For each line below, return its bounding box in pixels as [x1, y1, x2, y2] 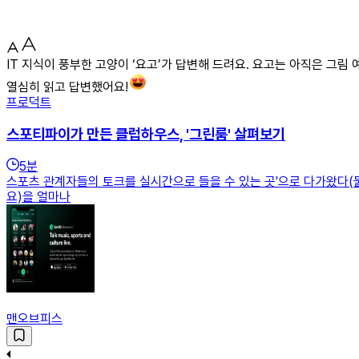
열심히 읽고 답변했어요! [6, 79, 128, 95]
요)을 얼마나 [6, 189, 71, 205]
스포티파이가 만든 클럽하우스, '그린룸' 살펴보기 [6, 124, 285, 143]
